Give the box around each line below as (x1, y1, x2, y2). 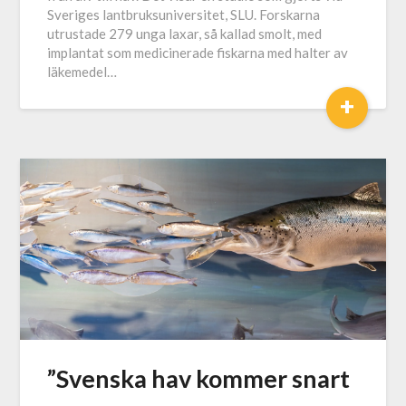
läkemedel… (47, 63, 118, 81)
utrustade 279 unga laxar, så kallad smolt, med (47, 25, 323, 43)
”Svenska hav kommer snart (47, 363, 351, 394)
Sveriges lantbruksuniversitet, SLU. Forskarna (47, 6, 321, 24)
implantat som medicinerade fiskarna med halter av (47, 44, 349, 62)
